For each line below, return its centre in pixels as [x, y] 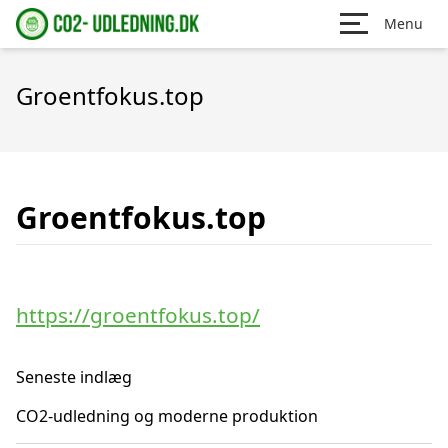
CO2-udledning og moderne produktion [167, 416]
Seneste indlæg [74, 377]
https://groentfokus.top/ [138, 315]
